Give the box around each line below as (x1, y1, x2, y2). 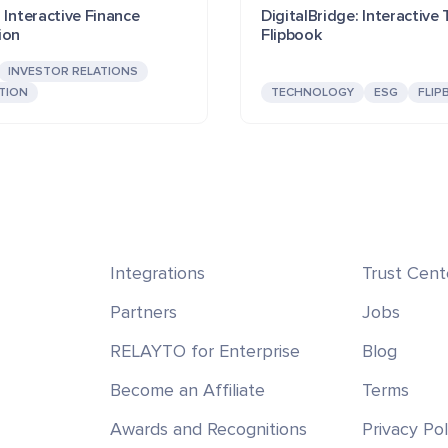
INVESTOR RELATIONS (8, 63, 138, 79)
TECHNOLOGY (271, 84, 354, 100)
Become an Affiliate (109, 378, 265, 401)
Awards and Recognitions (109, 417, 307, 440)
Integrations (109, 261, 205, 284)
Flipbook (261, 24, 322, 45)
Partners (109, 300, 177, 323)
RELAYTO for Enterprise (109, 339, 300, 362)
